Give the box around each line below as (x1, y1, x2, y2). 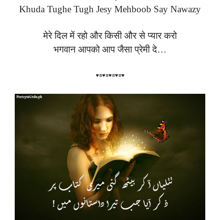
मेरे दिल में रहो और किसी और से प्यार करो (43, 30, 177, 41)
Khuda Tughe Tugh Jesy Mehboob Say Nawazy (19, 4, 201, 15)
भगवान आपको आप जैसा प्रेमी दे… (54, 44, 166, 55)
